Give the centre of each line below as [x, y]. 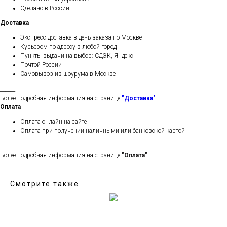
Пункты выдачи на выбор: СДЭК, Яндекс [77, 56]
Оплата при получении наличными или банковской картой [103, 131]
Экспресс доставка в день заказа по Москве [81, 38]
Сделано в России [45, 8]
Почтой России [41, 65]
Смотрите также [45, 184]
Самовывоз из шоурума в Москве [68, 74]
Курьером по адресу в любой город [68, 47]
